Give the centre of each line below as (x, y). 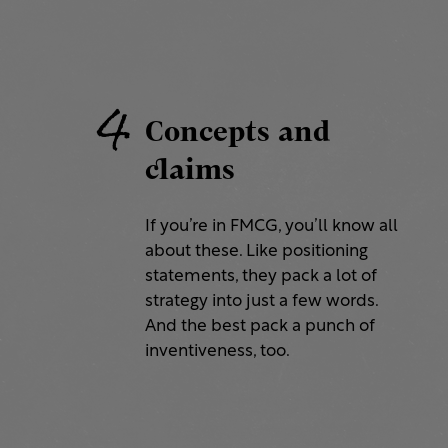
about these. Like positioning (256, 252)
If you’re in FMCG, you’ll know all (271, 227)
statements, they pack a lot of (261, 277)
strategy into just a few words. (261, 302)
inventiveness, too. (217, 352)
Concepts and (237, 131)
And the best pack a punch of (260, 327)
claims (190, 169)
